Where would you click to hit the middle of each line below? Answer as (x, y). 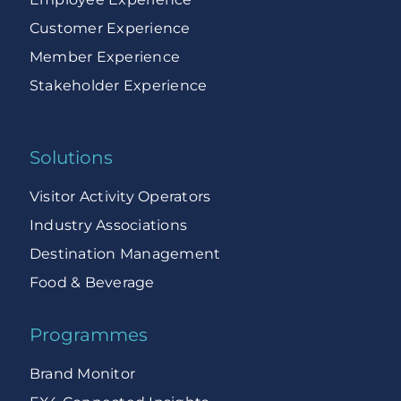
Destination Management (125, 254)
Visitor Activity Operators (120, 197)
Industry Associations (108, 226)
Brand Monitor (82, 374)
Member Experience (105, 57)
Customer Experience (110, 29)
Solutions (71, 158)
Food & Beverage (92, 283)
